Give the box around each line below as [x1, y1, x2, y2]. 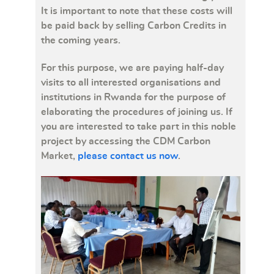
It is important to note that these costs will [41, 6, 232, 17]
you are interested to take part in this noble [41, 122, 236, 132]
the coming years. [41, 35, 120, 46]
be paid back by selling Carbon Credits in [41, 21, 226, 31]
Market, [41, 151, 78, 161]
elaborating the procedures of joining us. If [41, 107, 232, 117]
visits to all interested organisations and [41, 78, 221, 88]
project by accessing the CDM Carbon [41, 136, 210, 147]
